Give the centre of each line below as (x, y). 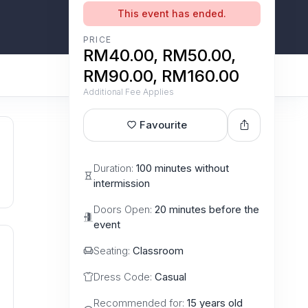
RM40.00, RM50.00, (159, 55)
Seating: (113, 250)
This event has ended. (172, 13)
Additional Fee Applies (129, 91)
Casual (170, 276)
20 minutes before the (207, 209)
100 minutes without (183, 168)
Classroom (158, 250)
